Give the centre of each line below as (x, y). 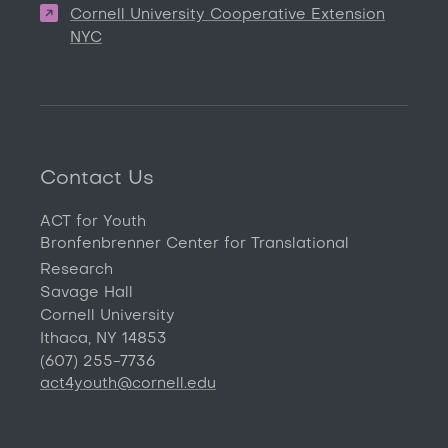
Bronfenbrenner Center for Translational (194, 244)
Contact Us (97, 178)
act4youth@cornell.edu (128, 384)
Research (76, 270)
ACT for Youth (93, 221)
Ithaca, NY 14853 (103, 338)
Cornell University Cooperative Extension (227, 14)
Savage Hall (86, 293)
